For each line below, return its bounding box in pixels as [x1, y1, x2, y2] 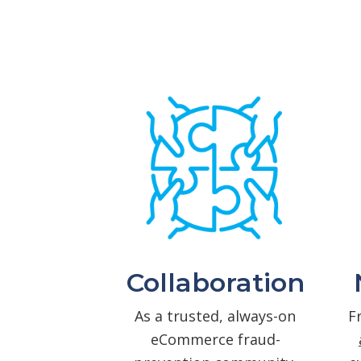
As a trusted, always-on [135, 305, 296, 326]
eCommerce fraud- [150, 329, 280, 349]
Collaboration [126, 266, 305, 298]
